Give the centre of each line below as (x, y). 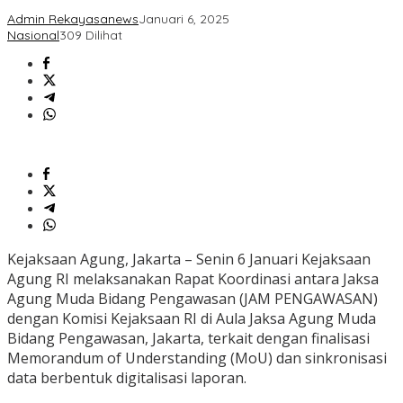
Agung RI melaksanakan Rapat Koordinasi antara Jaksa (193, 279)
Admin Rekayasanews (73, 19)
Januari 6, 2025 (184, 19)
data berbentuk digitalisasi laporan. (127, 378)
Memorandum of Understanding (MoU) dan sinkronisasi (197, 358)
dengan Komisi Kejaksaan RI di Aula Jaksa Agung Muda (192, 319)
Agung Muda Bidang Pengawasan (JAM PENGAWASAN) (193, 299)
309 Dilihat (91, 36)
